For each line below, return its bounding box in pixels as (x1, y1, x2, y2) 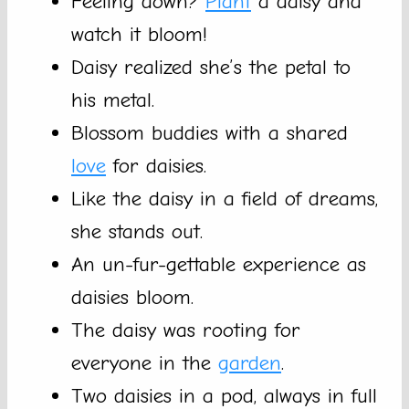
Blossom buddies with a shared (71, 121, 348, 146)
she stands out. (71, 219, 203, 245)
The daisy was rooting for (71, 318, 300, 343)
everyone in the (71, 351, 218, 376)
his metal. (71, 88, 154, 113)
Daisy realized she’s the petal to (71, 55, 351, 80)
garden (218, 351, 281, 376)
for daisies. (106, 153, 206, 179)
